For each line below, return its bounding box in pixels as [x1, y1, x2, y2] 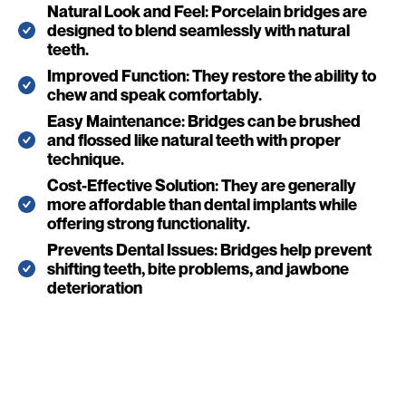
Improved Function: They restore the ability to [47, 65, 376, 85]
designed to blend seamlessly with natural [47, 20, 350, 40]
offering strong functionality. [47, 213, 250, 233]
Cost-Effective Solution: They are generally [47, 175, 356, 195]
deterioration [47, 277, 142, 297]
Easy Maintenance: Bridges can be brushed [47, 111, 361, 130]
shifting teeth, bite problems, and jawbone [47, 258, 349, 278]
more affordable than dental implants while [47, 194, 357, 214]
